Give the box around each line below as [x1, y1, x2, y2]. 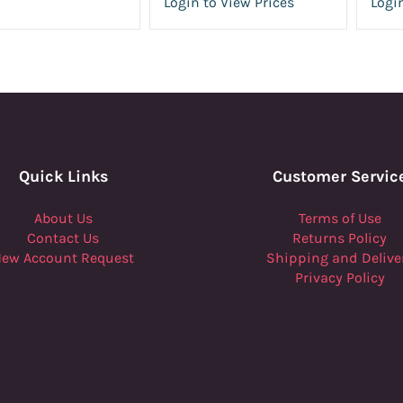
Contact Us [27, 229, 100, 246]
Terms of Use [298, 210, 381, 227]
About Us [33, 210, 93, 227]
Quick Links [18, 166, 108, 186]
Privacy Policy [294, 269, 385, 286]
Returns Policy [292, 229, 388, 246]
